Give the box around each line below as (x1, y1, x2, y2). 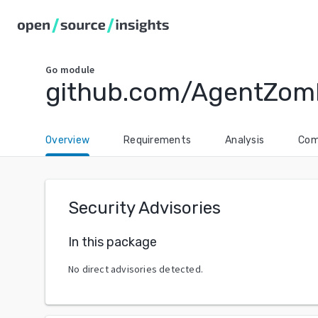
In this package (68, 234, 157, 250)
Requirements (124, 134, 191, 146)
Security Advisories (68, 198, 221, 218)
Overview (45, 134, 89, 146)
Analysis (225, 134, 264, 146)
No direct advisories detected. (68, 262, 203, 275)
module (60, 63, 95, 76)
